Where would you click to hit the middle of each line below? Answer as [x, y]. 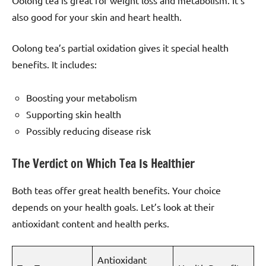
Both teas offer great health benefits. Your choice [116, 190]
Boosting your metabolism [82, 98]
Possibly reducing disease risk [88, 131]
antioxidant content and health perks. [91, 224]
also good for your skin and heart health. [97, 17]
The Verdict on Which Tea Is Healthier [103, 164]
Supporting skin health [74, 114]
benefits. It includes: [54, 64]
